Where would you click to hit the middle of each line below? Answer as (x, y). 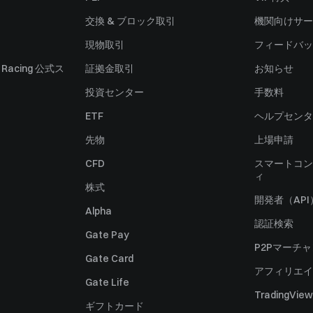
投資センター (115, 92)
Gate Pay (107, 235)
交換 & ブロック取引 (130, 21)
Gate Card (109, 259)
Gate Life (107, 282)
